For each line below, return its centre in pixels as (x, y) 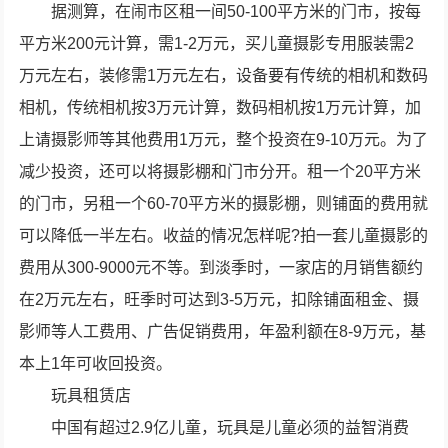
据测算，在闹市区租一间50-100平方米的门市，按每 (236, 11)
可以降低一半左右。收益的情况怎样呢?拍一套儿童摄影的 (224, 235)
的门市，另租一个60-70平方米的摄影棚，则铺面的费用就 (224, 203)
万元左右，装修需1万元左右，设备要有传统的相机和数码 (224, 75)
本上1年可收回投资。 (96, 363)
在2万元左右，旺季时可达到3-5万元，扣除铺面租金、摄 (219, 299)
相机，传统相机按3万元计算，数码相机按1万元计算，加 (220, 107)
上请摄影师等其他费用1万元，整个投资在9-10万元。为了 (224, 139)
